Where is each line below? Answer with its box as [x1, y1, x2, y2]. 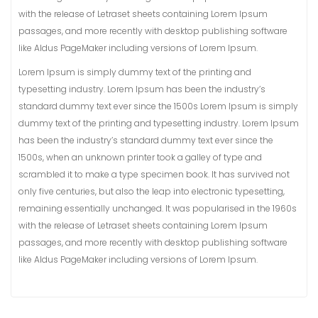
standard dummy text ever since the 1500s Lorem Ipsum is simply [18, 100, 298, 113]
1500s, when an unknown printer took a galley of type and [18, 151, 262, 164]
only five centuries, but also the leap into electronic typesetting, [18, 185, 285, 198]
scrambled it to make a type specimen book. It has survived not [18, 168, 290, 181]
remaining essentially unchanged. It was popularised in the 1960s [18, 202, 297, 215]
